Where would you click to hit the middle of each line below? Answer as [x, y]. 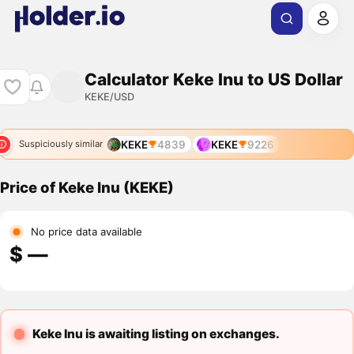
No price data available [86, 232]
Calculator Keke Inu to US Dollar [213, 79]
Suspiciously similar [60, 144]
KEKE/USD [109, 96]
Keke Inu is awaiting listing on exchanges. [156, 334]
